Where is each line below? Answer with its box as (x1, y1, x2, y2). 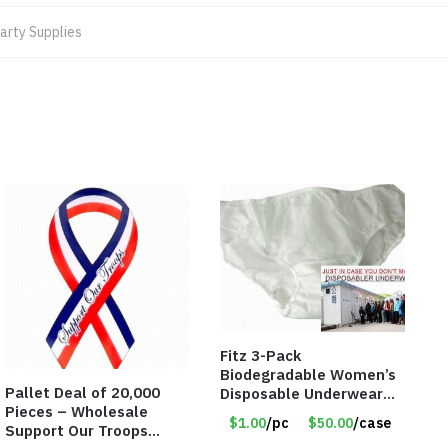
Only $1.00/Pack (219, 422, 340, 442)
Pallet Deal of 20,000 (5, 382, 160, 402)
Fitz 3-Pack (219, 346, 301, 366)
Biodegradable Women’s (219, 365, 396, 385)
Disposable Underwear (219, 384, 383, 404)
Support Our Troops (5, 420, 148, 440)
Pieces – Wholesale (5, 401, 148, 421)
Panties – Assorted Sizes (219, 403, 403, 423)
